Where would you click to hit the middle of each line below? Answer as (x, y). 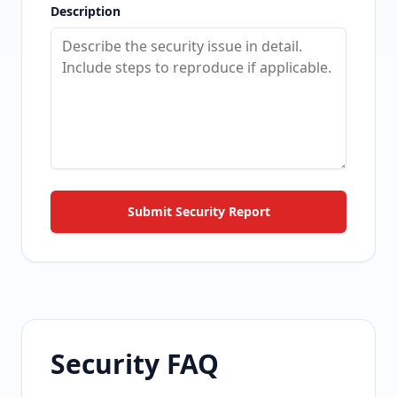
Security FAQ (135, 364)
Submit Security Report (198, 211)
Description (86, 11)
